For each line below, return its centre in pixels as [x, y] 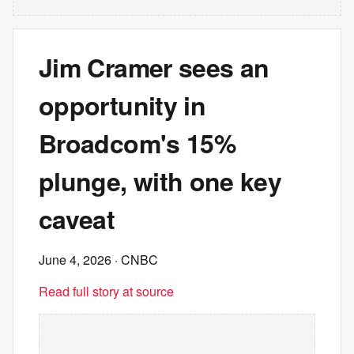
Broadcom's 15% [137, 143]
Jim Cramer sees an [154, 67]
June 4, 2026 [75, 260]
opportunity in [122, 105]
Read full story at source [106, 291]
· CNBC [135, 260]
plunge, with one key [160, 181]
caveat [77, 219]
